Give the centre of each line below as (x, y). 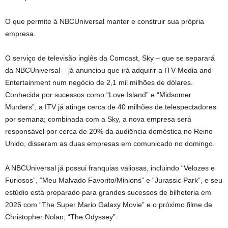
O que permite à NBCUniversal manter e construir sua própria (105, 21)
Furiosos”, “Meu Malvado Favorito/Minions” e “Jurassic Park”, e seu (114, 180)
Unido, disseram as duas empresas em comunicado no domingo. (110, 143)
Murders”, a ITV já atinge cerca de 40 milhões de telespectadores (111, 107)
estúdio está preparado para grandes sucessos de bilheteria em (108, 192)
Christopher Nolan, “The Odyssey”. (61, 217)
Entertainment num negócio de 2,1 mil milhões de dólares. (99, 82)
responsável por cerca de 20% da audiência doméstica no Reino (109, 131)
